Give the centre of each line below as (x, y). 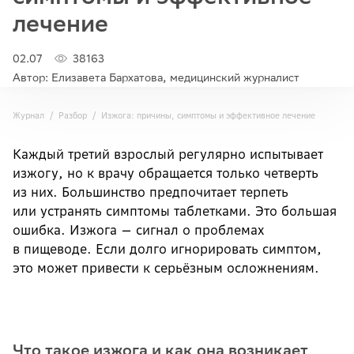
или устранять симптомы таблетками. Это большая (175, 211)
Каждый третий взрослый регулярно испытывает (168, 154)
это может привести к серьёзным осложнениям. (166, 268)
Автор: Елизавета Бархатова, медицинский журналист (156, 77)
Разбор (73, 115)
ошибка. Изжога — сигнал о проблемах (138, 230)
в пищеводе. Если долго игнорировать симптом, (167, 249)
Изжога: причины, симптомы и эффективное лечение (208, 115)
